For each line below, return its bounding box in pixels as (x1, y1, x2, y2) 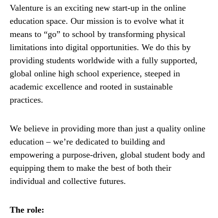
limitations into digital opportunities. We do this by (10, 42, 191, 53)
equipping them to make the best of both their (10, 163, 171, 173)
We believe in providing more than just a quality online (10, 124, 205, 134)
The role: (10, 205, 44, 215)
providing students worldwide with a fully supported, (10, 55, 198, 66)
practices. (10, 95, 43, 105)
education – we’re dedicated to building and (10, 137, 165, 147)
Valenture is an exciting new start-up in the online (10, 3, 186, 13)
